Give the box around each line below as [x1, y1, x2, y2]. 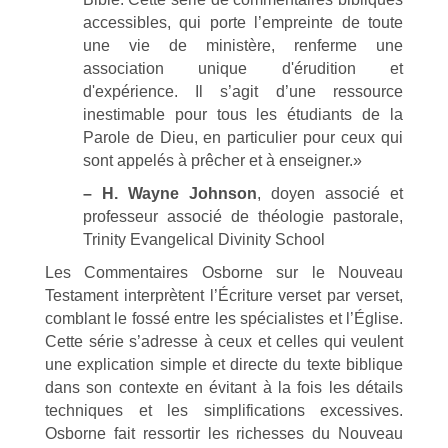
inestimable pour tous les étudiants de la [82, 106, 403, 124]
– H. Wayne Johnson [82, 185, 257, 203]
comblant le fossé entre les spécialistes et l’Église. [45, 310, 403, 328]
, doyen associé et [256, 185, 403, 203]
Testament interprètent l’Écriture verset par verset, [45, 287, 403, 305]
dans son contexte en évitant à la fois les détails [45, 379, 403, 397]
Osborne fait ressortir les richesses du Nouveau [45, 425, 403, 443]
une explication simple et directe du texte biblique [45, 356, 403, 374]
